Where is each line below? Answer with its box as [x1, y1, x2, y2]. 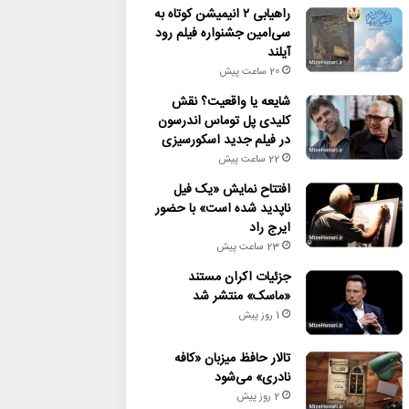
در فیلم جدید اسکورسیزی [161, 130, 290, 152]
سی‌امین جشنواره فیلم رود [154, 23, 290, 45]
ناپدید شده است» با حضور [154, 198, 290, 220]
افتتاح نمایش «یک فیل [173, 179, 290, 201]
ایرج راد [248, 217, 290, 239]
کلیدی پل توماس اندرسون [157, 110, 290, 132]
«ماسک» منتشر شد [192, 286, 290, 308]
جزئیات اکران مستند [187, 267, 290, 288]
